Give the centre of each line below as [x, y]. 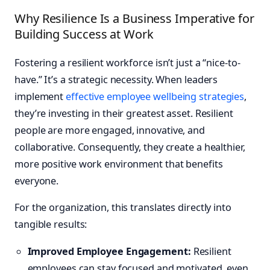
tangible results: [51, 224]
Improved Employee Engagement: [109, 251]
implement [40, 97]
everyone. [37, 181]
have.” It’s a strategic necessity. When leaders [116, 80]
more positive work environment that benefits [119, 164]
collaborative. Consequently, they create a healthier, [130, 147]
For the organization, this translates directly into [123, 208]
